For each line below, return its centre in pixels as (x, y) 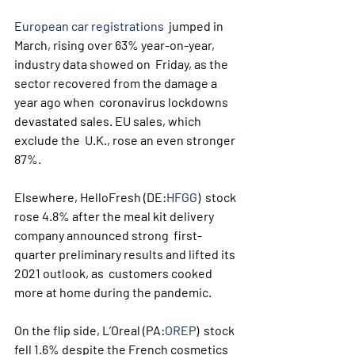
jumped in (195, 26)
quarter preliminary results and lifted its (126, 254)
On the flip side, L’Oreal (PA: (90, 330)
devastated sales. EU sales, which (109, 121)
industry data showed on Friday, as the (122, 64)
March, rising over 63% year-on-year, (116, 45)
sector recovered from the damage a (117, 83)
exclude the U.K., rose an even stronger (126, 140)
